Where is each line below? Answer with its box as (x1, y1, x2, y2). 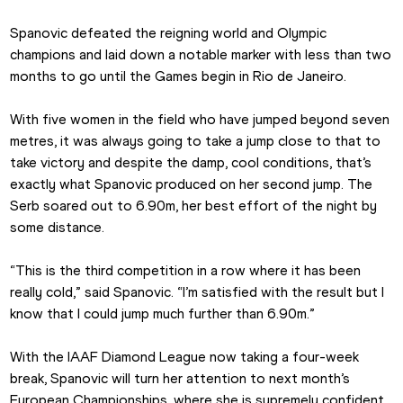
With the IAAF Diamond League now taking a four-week (10, 348, 360, 366)
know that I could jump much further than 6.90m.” (10, 305, 316, 323)
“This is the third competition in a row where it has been (10, 262, 362, 280)
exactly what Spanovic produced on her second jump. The (10, 175, 373, 193)
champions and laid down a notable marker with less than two (10, 46, 392, 64)
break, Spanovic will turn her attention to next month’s (10, 370, 351, 388)
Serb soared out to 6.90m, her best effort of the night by (10, 197, 378, 215)
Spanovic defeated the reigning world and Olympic (10, 24, 327, 42)
